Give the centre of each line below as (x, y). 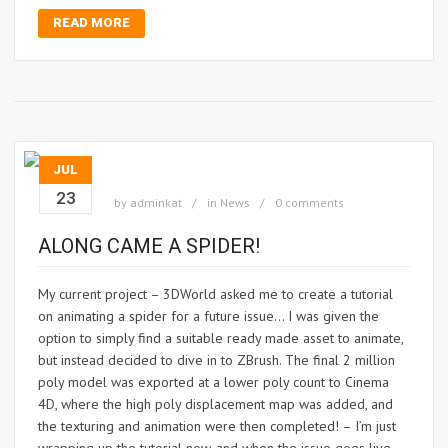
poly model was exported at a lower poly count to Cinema (213, 382)
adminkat (156, 203)
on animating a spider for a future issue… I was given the (208, 316)
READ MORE (91, 23)
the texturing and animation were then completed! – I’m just (217, 426)
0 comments (309, 203)
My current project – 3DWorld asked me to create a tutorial (215, 294)
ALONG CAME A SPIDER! (149, 246)
